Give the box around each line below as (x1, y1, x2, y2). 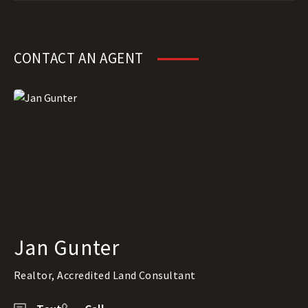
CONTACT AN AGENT (14, 49, 144, 68)
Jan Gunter (14, 234, 120, 261)
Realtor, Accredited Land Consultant (14, 268, 196, 283)
